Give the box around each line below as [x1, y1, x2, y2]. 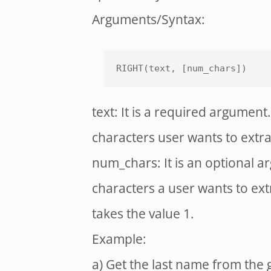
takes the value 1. [92, 204, 194, 222]
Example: [92, 230, 146, 247]
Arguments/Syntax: [92, 10, 205, 28]
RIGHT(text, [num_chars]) [116, 62, 247, 74]
